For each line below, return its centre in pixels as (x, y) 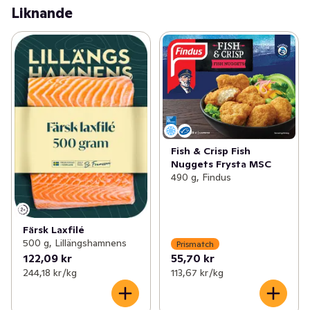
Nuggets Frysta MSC (221, 164)
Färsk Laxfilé (54, 230)
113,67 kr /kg (197, 273)
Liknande (42, 13)
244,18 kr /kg (50, 273)
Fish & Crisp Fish (210, 151)
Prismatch (195, 244)
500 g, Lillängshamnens (75, 243)
